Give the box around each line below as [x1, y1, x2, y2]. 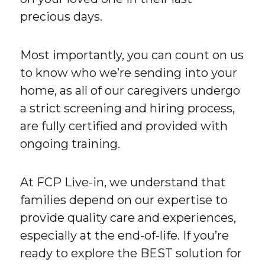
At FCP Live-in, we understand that [20, 175, 227, 190]
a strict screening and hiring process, [20, 101, 235, 116]
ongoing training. [20, 137, 121, 151]
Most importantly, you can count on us [20, 48, 244, 63]
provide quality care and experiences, [20, 211, 237, 225]
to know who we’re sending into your [20, 66, 238, 80]
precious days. [20, 9, 103, 24]
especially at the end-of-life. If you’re [20, 228, 230, 243]
